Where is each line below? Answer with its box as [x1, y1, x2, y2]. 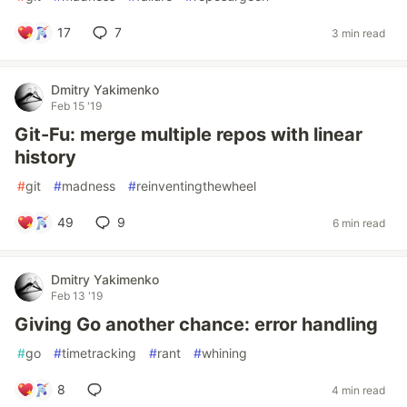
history [15, 146, 76, 168]
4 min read [332, 382, 385, 397]
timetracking [62, 345, 136, 361]
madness [62, 178, 115, 194]
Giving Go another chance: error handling [15, 313, 378, 335]
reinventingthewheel [136, 178, 256, 194]
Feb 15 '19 [51, 99, 102, 113]
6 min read [333, 215, 385, 230]
